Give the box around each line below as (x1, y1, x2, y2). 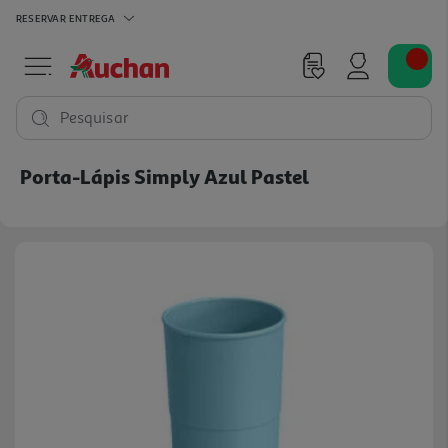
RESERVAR (16, 11, 66, 24)
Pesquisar (60, 108, 129, 128)
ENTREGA (68, 11, 116, 24)
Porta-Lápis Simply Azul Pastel (20, 164, 309, 188)
